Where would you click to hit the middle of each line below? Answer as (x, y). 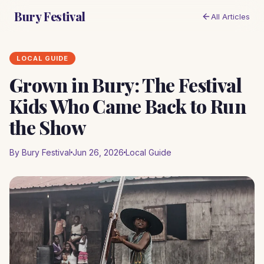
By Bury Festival (40, 152)
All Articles (230, 16)
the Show (47, 127)
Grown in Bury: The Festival (126, 85)
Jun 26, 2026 (98, 152)
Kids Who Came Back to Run (128, 106)
